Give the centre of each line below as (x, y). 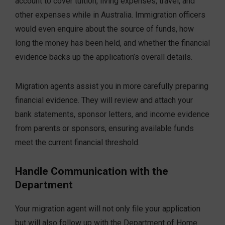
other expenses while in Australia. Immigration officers (110, 15)
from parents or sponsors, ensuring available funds (104, 129)
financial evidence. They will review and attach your (104, 100)
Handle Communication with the (92, 172)
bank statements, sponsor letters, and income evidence (112, 115)
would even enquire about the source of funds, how (104, 29)
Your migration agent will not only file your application (108, 209)
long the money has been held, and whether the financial (113, 43)
